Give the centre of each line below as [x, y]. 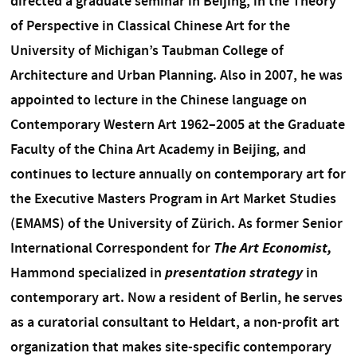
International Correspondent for [112, 247]
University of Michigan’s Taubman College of [147, 50]
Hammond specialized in [87, 272]
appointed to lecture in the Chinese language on [158, 99]
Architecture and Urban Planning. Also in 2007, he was [176, 75]
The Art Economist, [272, 247]
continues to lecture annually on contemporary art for [178, 173]
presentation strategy [233, 272]
